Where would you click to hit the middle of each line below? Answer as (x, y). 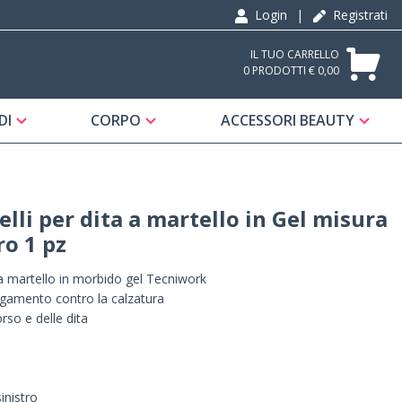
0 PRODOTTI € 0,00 (291, 70)
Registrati (358, 15)
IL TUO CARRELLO (294, 54)
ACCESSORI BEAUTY (287, 121)
